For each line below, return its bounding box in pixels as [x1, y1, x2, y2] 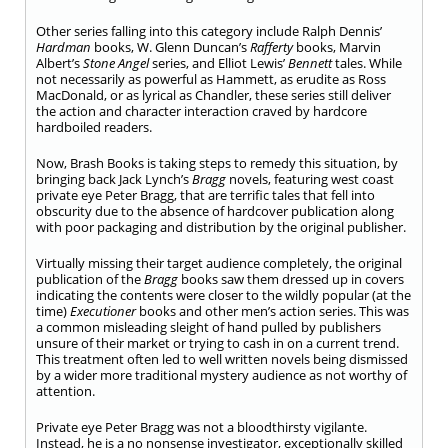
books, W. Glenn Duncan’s [91, 38, 250, 56]
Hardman [36, 38, 91, 56]
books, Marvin [293, 38, 381, 56]
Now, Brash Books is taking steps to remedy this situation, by [36, 154, 398, 172]
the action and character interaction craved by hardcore [36, 102, 367, 120]
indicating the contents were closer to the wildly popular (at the [36, 286, 411, 304]
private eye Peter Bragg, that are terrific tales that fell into [36, 186, 375, 204]
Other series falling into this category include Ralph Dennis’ [36, 22, 382, 40]
